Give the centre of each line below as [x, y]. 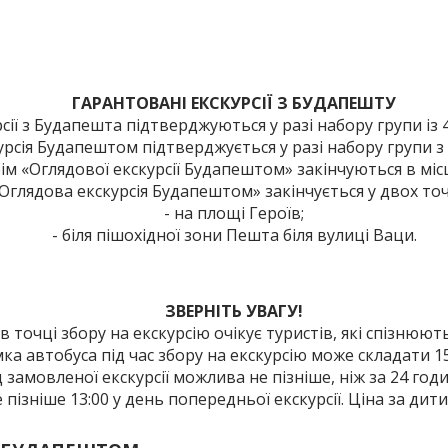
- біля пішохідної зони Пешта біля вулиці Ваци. [234, 235]
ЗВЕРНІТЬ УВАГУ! [234, 311]
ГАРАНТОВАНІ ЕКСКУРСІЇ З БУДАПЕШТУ [234, 103]
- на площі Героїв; [234, 213]
